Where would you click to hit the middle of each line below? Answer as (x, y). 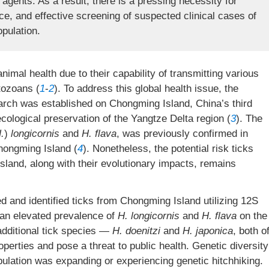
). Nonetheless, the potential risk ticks (168, 149)
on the (252, 216)
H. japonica (208, 231)
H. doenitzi (136, 231)
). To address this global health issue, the (146, 89)
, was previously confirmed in (182, 134)
